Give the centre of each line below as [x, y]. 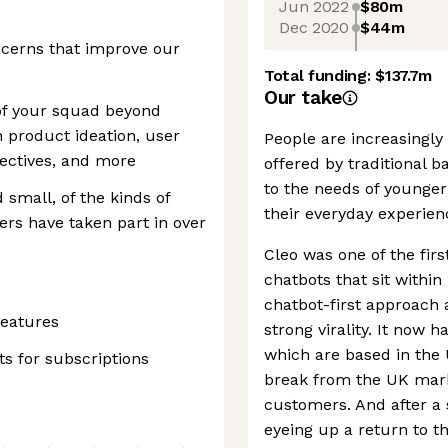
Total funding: [320, 75]
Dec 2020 [314, 27]
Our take [303, 97]
